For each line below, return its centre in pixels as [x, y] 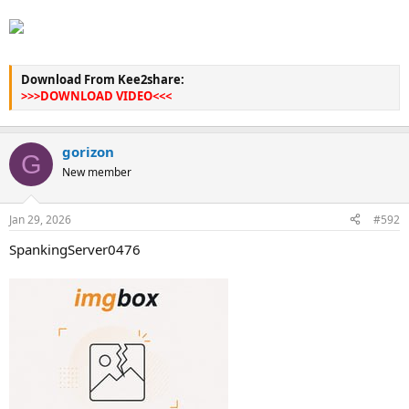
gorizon [88, 152]
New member [97, 172]
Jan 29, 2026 [40, 219]
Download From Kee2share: [103, 79]
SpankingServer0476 [75, 249]
